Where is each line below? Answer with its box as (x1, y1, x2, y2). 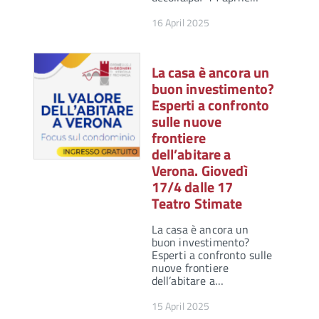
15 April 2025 (151, 298, 210, 314)
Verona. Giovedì (151, 159, 248, 182)
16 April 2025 (151, 15, 210, 31)
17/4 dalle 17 (151, 176, 234, 199)
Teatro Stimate (151, 192, 243, 215)
